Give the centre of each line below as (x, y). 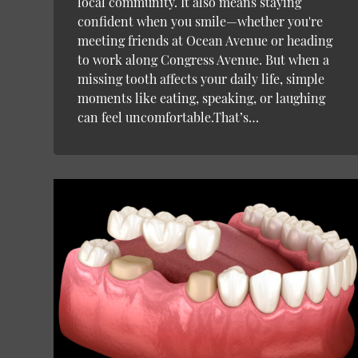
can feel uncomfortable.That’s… (169, 117)
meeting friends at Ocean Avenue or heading (205, 41)
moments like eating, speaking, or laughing (202, 98)
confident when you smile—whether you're (201, 22)
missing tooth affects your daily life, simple (201, 79)
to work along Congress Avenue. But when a (204, 60)
